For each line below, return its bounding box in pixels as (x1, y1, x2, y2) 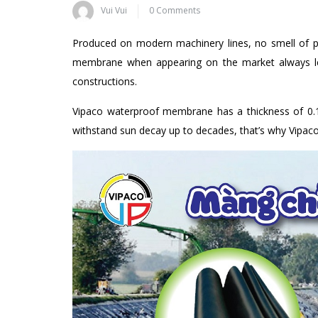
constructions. (72, 75, 137, 88)
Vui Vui (101, 4, 127, 17)
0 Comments (149, 4, 200, 17)
